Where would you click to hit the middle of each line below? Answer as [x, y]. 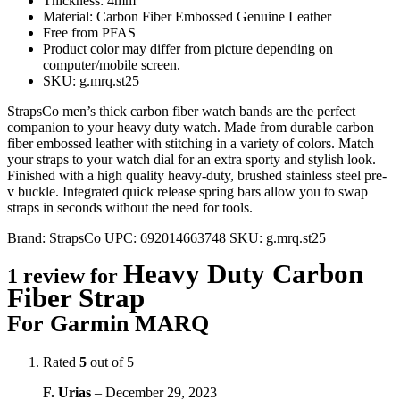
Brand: [28, 237]
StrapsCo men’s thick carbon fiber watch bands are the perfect [181, 111]
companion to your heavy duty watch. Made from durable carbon [191, 127]
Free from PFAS [89, 32]
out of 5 [110, 362]
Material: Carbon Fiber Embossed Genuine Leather [187, 16]
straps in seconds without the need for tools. [130, 207]
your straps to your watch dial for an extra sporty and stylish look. [192, 159]
